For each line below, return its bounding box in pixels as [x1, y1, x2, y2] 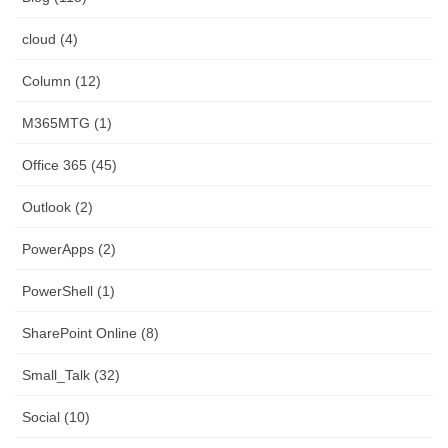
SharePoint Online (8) [22, 325, 159, 342]
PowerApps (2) [22, 241, 116, 258]
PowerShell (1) [22, 283, 115, 300]
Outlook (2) [22, 199, 93, 216]
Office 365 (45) [22, 157, 117, 174]
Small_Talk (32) [22, 367, 120, 384]
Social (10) [22, 409, 90, 426]
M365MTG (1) [22, 115, 112, 132]
